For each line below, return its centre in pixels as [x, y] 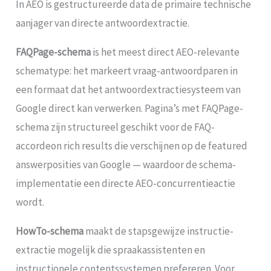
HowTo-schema [50, 231]
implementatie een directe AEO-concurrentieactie [126, 183]
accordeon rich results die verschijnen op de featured [132, 145]
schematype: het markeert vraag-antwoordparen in [127, 70]
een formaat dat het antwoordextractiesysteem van [129, 89]
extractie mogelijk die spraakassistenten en [111, 250]
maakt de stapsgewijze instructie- [159, 231]
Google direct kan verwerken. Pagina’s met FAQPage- [130, 108]
